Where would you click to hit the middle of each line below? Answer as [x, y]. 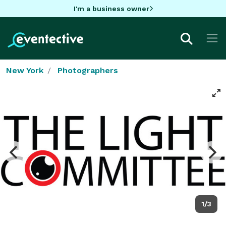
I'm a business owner [111, 8]
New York [25, 70]
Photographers [88, 70]
